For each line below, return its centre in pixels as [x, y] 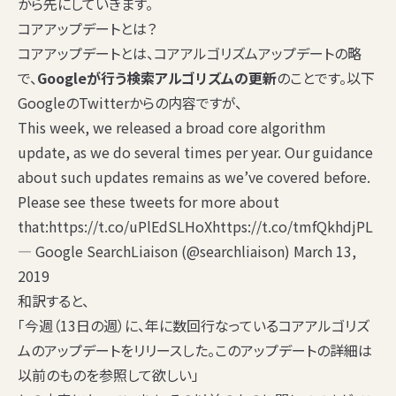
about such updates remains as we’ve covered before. [194, 177]
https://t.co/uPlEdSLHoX [130, 227]
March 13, [325, 251]
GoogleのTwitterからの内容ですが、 [130, 103]
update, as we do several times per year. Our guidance [195, 152]
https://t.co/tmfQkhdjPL [293, 227]
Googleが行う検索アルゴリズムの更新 [157, 78]
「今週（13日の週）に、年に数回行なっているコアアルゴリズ [194, 326]
